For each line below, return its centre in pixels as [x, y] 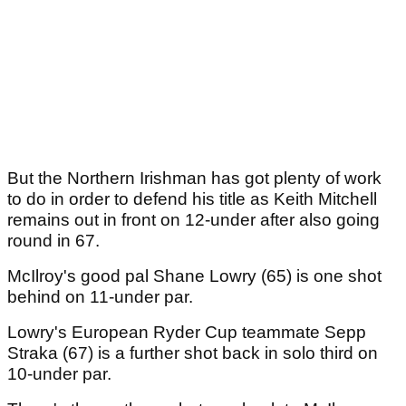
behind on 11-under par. [102, 297]
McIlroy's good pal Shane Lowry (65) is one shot [194, 276]
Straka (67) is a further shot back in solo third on [193, 353]
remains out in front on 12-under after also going [193, 220]
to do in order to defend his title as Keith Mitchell [192, 199]
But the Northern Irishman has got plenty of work [194, 179]
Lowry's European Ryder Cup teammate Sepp [187, 333]
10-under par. [62, 374]
